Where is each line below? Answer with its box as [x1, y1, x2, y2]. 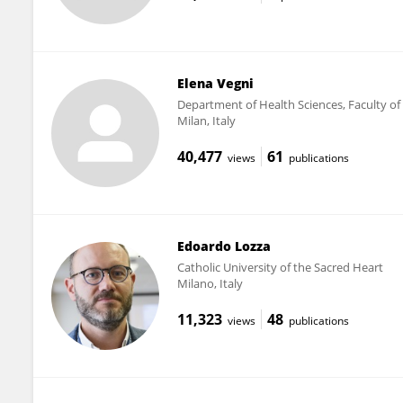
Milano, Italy [176, 274, 243, 291]
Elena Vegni [176, 74, 254, 92]
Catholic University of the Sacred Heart [176, 258, 383, 275]
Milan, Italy [176, 112, 236, 129]
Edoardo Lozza [176, 237, 271, 255]
